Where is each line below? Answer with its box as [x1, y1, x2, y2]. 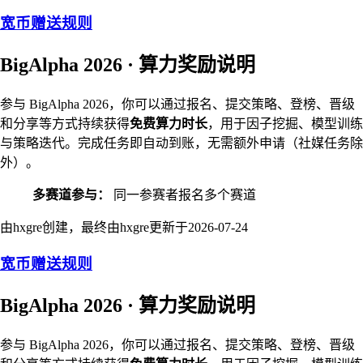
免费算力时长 [130, 117, 207, 131]
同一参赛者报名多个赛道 [110, 188, 256, 203]
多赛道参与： [32, 188, 110, 203]
